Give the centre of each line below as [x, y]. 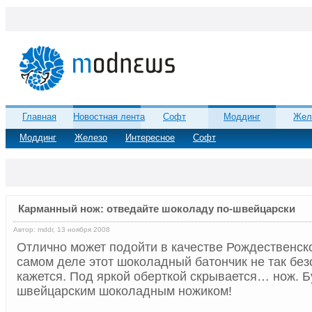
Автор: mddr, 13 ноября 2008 [62, 230]
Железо [91, 137]
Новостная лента [109, 116]
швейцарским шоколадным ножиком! [124, 291]
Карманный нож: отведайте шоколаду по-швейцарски [157, 209]
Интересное [150, 137]
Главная [39, 116]
